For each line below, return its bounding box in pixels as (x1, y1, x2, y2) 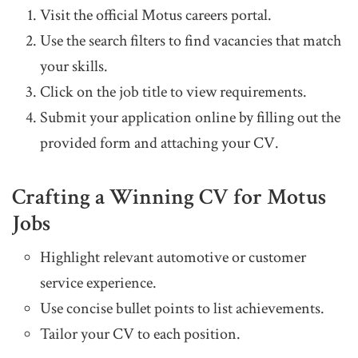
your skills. (40, 56, 108, 78)
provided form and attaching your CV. (40, 133, 279, 154)
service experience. (40, 272, 157, 294)
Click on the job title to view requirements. (40, 82, 307, 103)
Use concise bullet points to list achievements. (40, 298, 324, 320)
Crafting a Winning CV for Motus (12, 182, 326, 213)
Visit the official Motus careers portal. (40, 5, 272, 26)
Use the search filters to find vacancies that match (40, 30, 341, 52)
